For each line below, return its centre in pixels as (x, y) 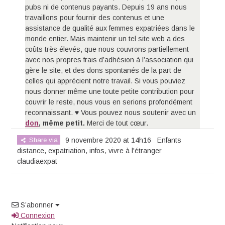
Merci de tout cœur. (118, 123)
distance (31, 151)
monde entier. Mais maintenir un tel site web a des (105, 39)
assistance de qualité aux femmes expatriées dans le (110, 28)
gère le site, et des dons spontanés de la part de (103, 71)
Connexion (37, 216)
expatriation (67, 151)
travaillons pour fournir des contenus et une (95, 18)
